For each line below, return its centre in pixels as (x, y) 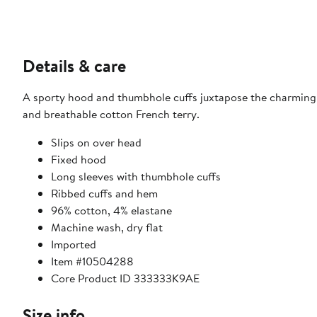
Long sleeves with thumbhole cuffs (136, 177)
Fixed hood (79, 160)
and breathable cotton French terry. (111, 114)
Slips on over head (96, 143)
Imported (74, 244)
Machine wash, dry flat (107, 227)
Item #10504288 (92, 261)
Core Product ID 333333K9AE (125, 278)
